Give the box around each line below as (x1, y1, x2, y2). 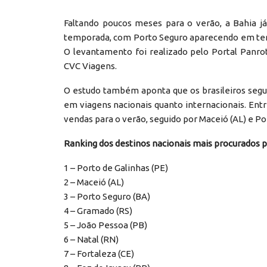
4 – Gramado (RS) (64, 206, 132, 216)
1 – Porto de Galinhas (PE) (64, 163, 168, 173)
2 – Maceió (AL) (64, 177, 124, 188)
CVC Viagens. (64, 61, 117, 72)
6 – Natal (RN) (64, 234, 119, 245)
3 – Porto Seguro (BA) (64, 191, 150, 202)
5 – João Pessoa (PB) (64, 220, 147, 231)
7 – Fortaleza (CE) (64, 249, 134, 259)
